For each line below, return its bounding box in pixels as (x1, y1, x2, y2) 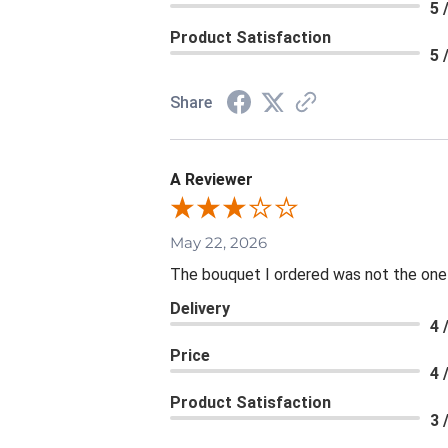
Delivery (170, 299, 230, 319)
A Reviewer (170, 170, 253, 190)
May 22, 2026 (170, 233, 267, 253)
